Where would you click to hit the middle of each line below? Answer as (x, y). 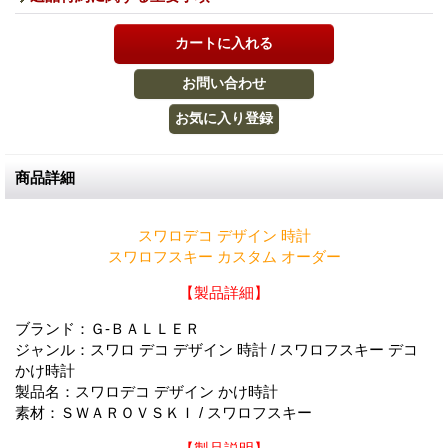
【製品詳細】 (224, 292)
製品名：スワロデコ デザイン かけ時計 (146, 391)
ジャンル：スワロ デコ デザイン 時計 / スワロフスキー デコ (216, 349)
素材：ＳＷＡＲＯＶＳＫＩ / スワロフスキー (163, 412)
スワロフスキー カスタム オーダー (224, 256)
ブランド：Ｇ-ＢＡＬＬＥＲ (107, 328)
